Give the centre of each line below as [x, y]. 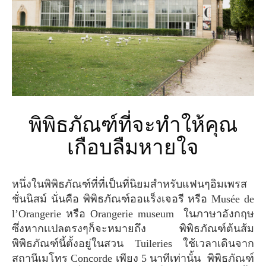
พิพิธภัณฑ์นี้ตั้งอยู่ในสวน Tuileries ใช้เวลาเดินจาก [133, 244]
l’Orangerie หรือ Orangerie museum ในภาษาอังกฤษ [133, 214]
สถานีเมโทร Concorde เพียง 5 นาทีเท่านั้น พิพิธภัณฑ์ [133, 259]
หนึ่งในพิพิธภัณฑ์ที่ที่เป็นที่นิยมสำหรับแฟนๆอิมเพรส [15, 184]
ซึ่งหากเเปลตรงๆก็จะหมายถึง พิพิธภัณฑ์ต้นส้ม [133, 229]
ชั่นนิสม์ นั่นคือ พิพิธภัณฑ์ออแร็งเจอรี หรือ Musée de [133, 199]
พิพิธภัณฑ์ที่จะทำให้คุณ [35, 125]
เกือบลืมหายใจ [133, 148]
